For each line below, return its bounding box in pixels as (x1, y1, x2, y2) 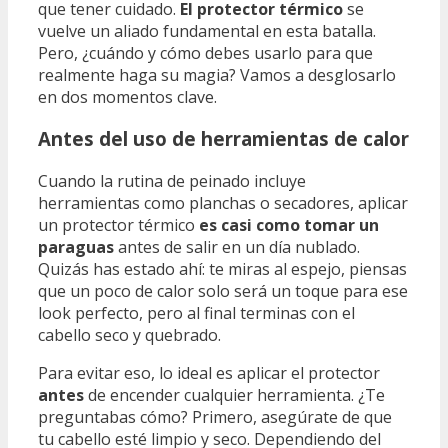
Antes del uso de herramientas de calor (38, 126, 409, 152)
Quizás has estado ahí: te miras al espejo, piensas (38, 258, 407, 281)
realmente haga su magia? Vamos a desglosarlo (38, 63, 396, 86)
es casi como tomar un (199, 214, 379, 237)
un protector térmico (38, 214, 199, 237)
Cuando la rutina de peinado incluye (38, 170, 306, 193)
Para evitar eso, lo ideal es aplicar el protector (38, 362, 380, 385)
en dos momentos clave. (38, 85, 217, 108)
